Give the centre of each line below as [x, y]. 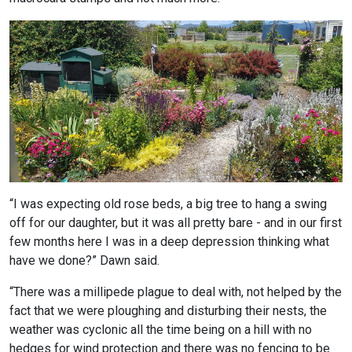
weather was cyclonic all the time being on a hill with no [161, 330]
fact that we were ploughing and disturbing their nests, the [168, 311]
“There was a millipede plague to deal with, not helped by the [176, 292]
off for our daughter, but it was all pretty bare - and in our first [176, 223]
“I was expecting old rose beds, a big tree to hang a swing [168, 204]
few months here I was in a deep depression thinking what [169, 242]
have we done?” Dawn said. [84, 261]
